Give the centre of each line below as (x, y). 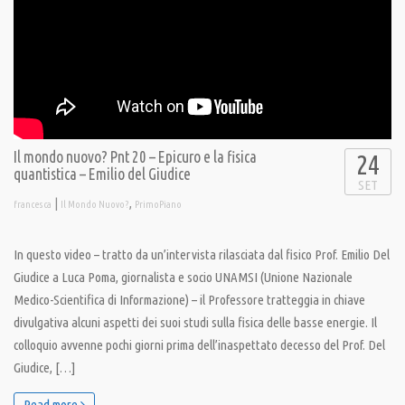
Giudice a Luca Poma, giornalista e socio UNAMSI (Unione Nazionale (183, 278)
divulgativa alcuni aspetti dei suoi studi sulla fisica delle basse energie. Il (195, 323)
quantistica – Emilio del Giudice (102, 174)
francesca (33, 205)
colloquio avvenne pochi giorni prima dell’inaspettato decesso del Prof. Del (199, 345)
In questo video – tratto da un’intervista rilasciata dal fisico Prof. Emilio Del (202, 255)
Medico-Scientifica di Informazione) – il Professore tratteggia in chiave (189, 300)
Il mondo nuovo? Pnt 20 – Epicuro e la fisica (135, 157)
